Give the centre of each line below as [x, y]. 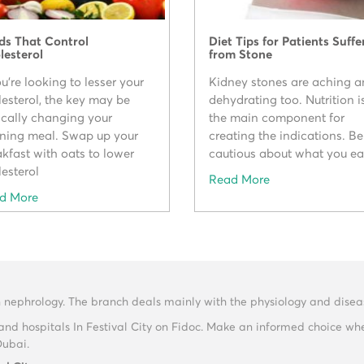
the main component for [277, 119]
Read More [240, 180]
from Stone [241, 55]
